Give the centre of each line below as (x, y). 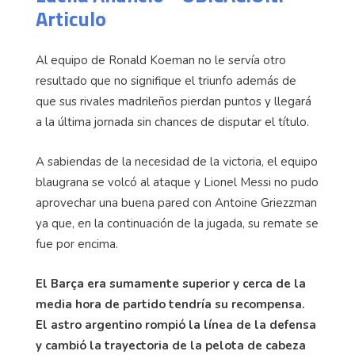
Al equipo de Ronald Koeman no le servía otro (161, 61)
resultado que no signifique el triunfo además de (166, 81)
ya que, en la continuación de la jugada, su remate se (177, 224)
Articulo (71, 19)
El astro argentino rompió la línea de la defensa (176, 325)
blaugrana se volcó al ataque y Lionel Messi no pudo (177, 183)
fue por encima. (77, 244)
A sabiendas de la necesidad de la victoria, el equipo (177, 162)
